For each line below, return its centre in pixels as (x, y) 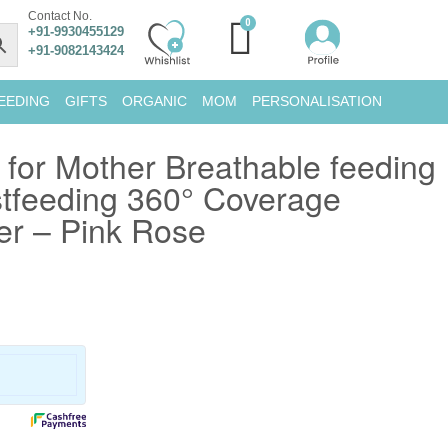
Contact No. (60, 16)
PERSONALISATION (317, 101)
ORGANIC (155, 101)
